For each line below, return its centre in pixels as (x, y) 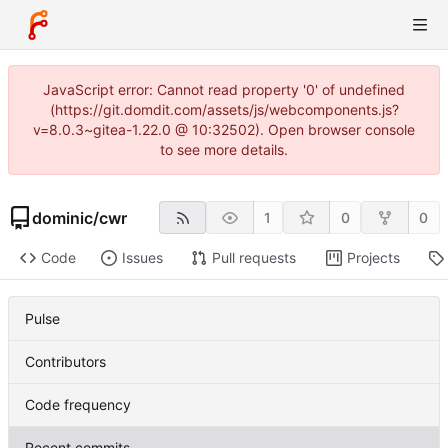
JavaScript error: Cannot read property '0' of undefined (224, 89)
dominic (62, 217)
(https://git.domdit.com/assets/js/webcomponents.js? (224, 109)
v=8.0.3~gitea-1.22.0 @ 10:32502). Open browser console (224, 129)
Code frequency (78, 405)
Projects (373, 258)
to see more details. (224, 149)
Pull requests (253, 258)
